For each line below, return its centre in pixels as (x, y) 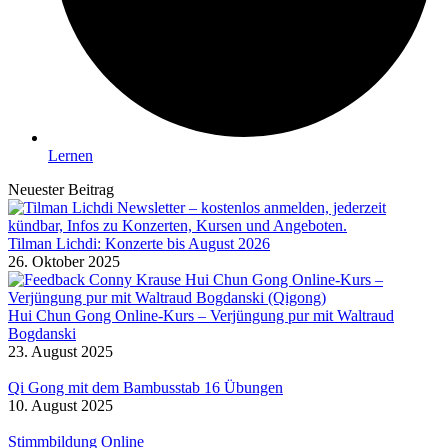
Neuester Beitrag (61, 190)
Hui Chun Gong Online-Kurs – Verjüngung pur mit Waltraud (201, 316)
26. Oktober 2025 (64, 262)
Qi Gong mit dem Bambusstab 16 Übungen (145, 388)
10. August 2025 (60, 406)
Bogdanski (42, 334)
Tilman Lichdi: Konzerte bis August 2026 (139, 244)
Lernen (70, 156)
